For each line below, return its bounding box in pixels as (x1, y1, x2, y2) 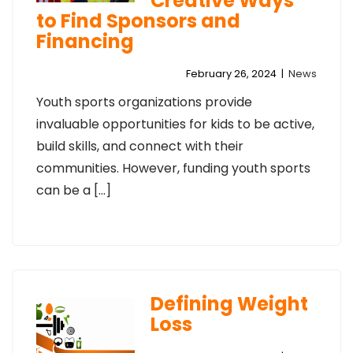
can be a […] (36, 181, 111, 199)
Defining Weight (150, 291, 308, 317)
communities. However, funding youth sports (36, 159, 310, 177)
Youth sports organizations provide (36, 93, 252, 111)
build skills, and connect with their (36, 137, 243, 155)
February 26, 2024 (186, 67, 277, 80)
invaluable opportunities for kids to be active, (36, 115, 314, 133)
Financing (36, 28, 134, 54)
